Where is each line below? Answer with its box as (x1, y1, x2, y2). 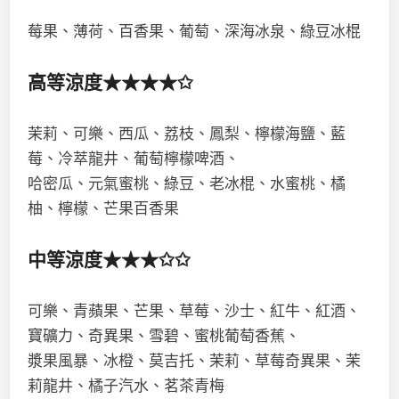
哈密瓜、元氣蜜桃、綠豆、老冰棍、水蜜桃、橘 (28, 175, 346, 192)
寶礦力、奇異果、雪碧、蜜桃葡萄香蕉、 (28, 327, 301, 345)
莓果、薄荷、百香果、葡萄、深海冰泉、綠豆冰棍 (28, 22, 362, 40)
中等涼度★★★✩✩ (28, 248, 191, 271)
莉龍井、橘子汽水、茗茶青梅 (28, 377, 225, 395)
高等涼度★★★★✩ (28, 71, 194, 94)
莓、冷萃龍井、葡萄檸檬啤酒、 (28, 150, 240, 167)
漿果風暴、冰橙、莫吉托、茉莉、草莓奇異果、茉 (28, 352, 362, 370)
